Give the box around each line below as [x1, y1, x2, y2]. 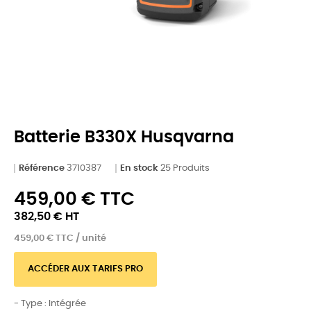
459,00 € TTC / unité [14, 233, 106, 243]
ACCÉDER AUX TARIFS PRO [28, 264, 143, 274]
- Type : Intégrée [14, 299, 86, 308]
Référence [19, 163, 65, 173]
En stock [120, 163, 158, 173]
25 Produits [160, 163, 210, 173]
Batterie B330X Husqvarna [14, 128, 234, 146]
